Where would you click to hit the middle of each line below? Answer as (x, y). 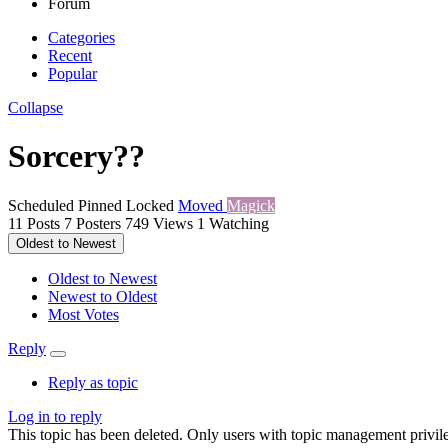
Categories (81, 37)
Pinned (102, 205)
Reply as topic (93, 382)
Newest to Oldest (102, 296)
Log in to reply (55, 416)
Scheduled (43, 205)
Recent (70, 55)
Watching (239, 223)
